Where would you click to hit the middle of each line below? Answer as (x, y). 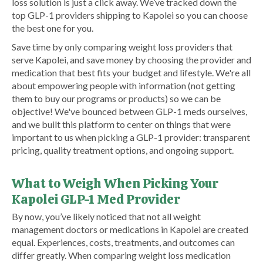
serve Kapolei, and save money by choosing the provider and (131, 60)
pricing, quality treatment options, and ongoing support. (123, 150)
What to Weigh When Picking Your (115, 183)
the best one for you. (53, 28)
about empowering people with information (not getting (124, 85)
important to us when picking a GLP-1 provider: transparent (131, 137)
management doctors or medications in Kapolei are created (130, 229)
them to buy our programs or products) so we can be (116, 98)
